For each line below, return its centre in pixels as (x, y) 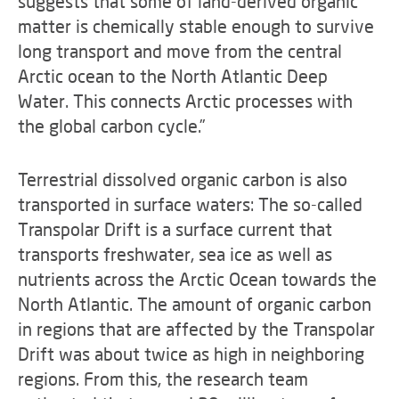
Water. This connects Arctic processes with (185, 101)
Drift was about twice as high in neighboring (191, 354)
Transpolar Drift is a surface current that (175, 229)
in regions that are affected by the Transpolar (196, 329)
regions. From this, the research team (163, 379)
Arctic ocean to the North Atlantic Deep (173, 76)
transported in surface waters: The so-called (190, 204)
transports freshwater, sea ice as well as (175, 254)
